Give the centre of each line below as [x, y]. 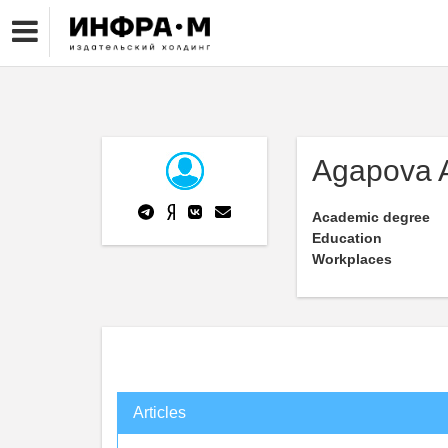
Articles [159, 412]
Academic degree [371, 217]
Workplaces [352, 259]
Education [347, 238]
